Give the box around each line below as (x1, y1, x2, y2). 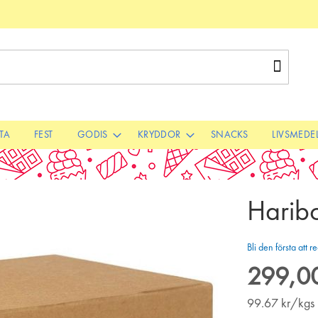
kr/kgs (281, 297, 314, 310)
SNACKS (210, 130, 248, 140)
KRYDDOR (137, 130, 181, 140)
